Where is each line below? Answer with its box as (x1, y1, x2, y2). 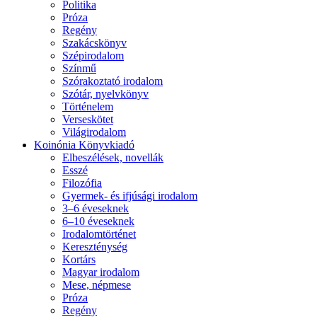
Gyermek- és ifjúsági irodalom (62, 189, 197, 202)
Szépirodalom (62, 49, 124, 62)
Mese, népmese (62, 278, 131, 291)
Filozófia (62, 176, 102, 189)
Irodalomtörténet (62, 227, 136, 240)
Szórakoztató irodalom (62, 74, 163, 87)
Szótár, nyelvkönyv (62, 87, 149, 100)
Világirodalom (62, 125, 126, 138)
